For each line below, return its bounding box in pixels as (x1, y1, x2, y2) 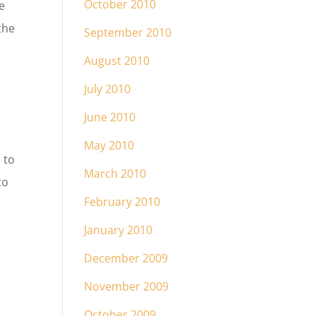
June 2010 (84, 109, 136, 125)
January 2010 (84, 222, 153, 238)
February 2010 (84, 194, 161, 209)
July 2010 (84, 81, 131, 97)
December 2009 (84, 250, 169, 266)
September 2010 (84, 25, 172, 40)
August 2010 (84, 53, 150, 68)
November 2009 (84, 279, 169, 294)
